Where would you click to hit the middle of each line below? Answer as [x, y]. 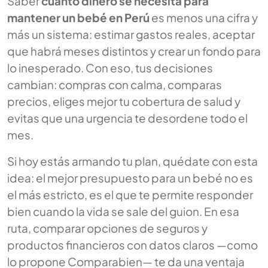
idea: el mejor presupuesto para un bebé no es [130, 178]
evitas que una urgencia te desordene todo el [127, 118]
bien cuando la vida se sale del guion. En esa [123, 211]
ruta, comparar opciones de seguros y [107, 228]
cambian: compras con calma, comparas [115, 85]
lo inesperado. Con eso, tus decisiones [110, 68]
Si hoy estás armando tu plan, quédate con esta [133, 161]
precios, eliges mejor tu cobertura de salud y [124, 101]
